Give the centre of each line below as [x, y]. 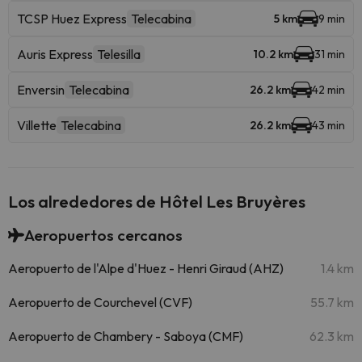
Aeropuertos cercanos [103, 235]
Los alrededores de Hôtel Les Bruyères [157, 201]
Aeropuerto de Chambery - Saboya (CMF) [126, 336]
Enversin [41, 90]
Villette [37, 125]
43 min [328, 125]
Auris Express [55, 54]
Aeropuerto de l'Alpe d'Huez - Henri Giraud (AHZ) [146, 268]
